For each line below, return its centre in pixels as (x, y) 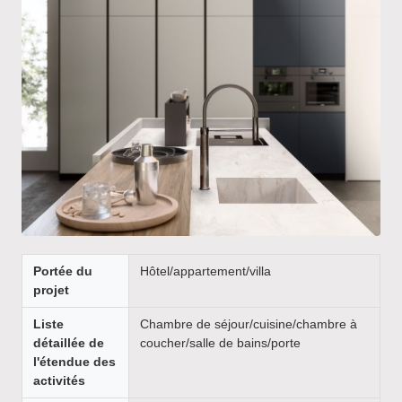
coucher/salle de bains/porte (220, 343)
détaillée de (69, 343)
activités (59, 380)
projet (51, 290)
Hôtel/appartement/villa (205, 271)
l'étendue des (74, 362)
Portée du (63, 271)
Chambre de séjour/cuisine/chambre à (249, 324)
